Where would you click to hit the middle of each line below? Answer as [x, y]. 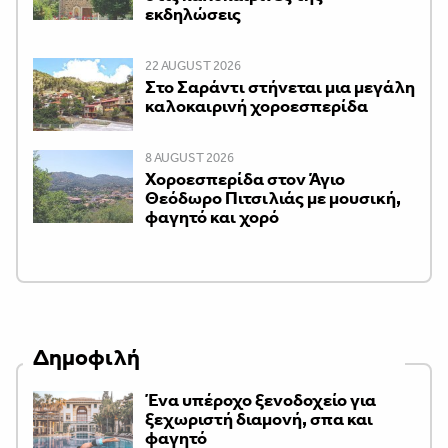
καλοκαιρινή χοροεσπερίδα [256, 105]
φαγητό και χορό [212, 216]
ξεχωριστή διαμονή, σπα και [259, 418]
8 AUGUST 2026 [189, 157]
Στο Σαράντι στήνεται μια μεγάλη [280, 86]
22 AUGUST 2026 [193, 65]
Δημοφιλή [86, 357]
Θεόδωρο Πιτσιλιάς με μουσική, [273, 197]
